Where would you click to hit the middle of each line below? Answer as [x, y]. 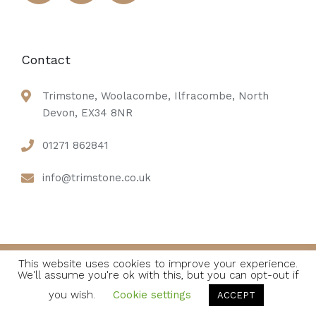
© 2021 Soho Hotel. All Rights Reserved [158, 281]
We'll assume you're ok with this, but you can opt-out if [158, 275]
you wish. [74, 295]
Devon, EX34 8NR [87, 113]
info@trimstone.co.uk [97, 178]
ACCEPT [236, 295]
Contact [46, 60]
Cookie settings [152, 295]
